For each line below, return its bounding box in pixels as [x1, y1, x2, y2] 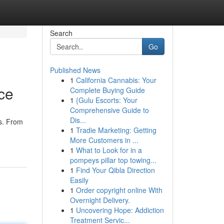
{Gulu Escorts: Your [75, 95, 137, 105]
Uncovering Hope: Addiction [75, 205, 164, 215]
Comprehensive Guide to [69, 105, 149, 115]
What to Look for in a [75, 145, 142, 155]
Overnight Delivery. [69, 195, 130, 205]
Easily [69, 175, 88, 185]
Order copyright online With [75, 185, 162, 195]
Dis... [69, 115, 86, 125]
